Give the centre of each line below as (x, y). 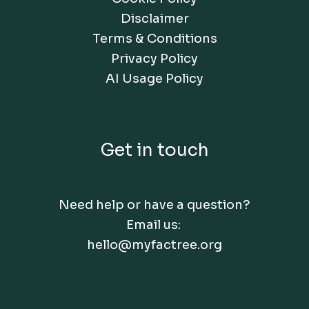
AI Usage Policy (154, 79)
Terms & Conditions (154, 39)
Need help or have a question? (154, 205)
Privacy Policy (154, 59)
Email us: (154, 225)
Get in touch (154, 150)
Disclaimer (154, 19)
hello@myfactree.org (154, 245)
